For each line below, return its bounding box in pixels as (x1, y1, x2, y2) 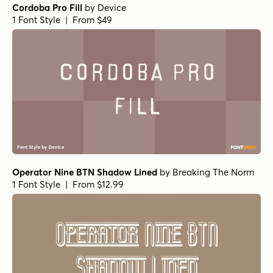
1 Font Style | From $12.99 (12, 178, 124, 190)
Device (97, 2, 126, 14)
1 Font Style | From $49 (12, 14, 112, 26)
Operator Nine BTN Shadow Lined (12, 166, 157, 178)
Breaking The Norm (172, 166, 254, 178)
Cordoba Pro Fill (12, 2, 82, 14)
